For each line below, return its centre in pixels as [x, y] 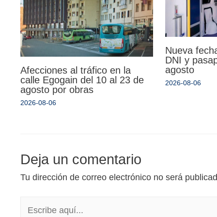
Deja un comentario [81, 159]
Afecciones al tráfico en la [76, 70]
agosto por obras [57, 90]
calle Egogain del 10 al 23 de [82, 80]
